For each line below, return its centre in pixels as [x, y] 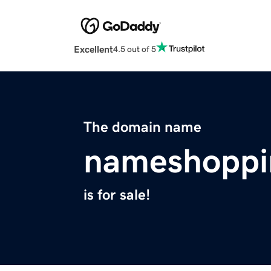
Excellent [93, 49]
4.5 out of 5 [135, 49]
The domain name [142, 127]
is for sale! [117, 195]
